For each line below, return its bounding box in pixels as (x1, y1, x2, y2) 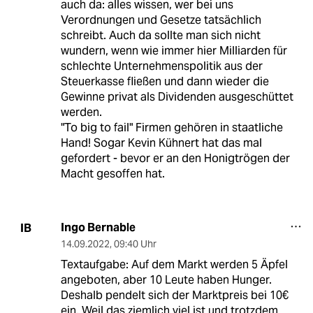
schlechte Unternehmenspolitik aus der (60, 59, 263, 74)
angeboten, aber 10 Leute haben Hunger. (60, 272, 272, 288)
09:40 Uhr (113, 238, 156, 251)
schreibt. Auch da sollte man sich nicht (60, 28, 261, 43)
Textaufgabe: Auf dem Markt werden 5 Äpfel (60, 257, 288, 272)
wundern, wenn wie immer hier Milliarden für (60, 43, 287, 59)
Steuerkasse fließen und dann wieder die (60, 74, 269, 89)
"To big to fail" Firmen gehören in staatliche (60, 120, 283, 136)
